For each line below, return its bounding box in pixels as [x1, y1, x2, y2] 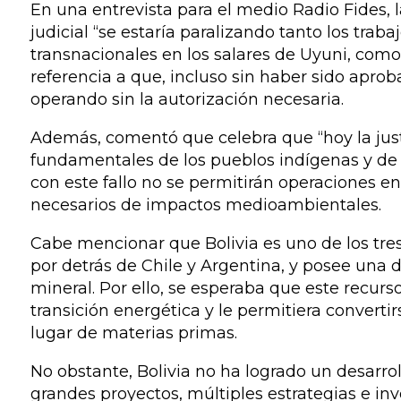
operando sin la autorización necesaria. [30, 90, 344, 109]
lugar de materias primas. [30, 323, 237, 343]
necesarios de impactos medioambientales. [30, 195, 381, 215]
